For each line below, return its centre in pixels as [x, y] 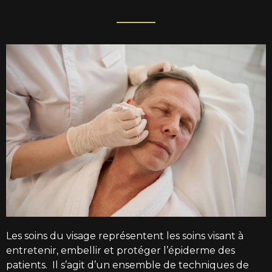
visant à [224, 236]
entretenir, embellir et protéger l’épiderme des [121, 251]
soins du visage [60, 236]
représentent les [138, 236]
